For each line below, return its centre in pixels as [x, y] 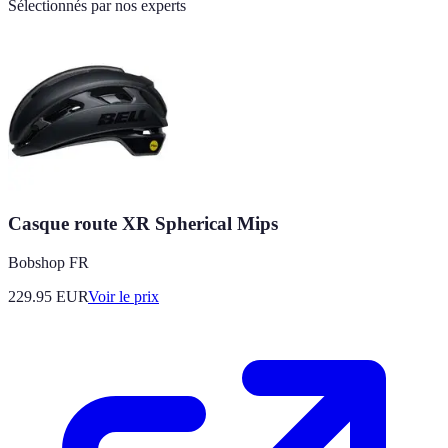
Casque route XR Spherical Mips [143, 224]
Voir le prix [123, 297]
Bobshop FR [48, 263]
